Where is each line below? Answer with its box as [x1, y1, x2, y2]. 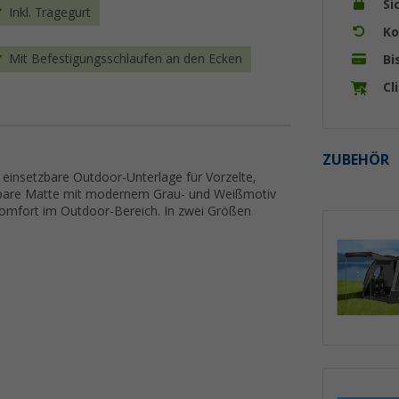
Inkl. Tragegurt [9, 5, 91, 20]
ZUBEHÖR [322, 151, 389, 168]
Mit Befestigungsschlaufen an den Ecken [9, 52, 242, 67]
